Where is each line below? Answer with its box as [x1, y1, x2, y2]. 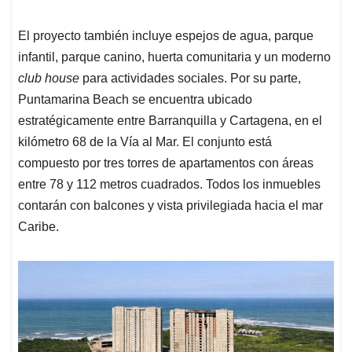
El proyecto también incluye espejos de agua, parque [18, 28, 313, 42]
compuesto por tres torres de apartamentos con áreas [18, 156, 313, 170]
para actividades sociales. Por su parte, [79, 71, 301, 85]
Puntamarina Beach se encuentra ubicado [18, 92, 252, 106]
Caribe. [18, 219, 59, 233]
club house [18, 71, 79, 85]
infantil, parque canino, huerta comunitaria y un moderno [18, 49, 331, 64]
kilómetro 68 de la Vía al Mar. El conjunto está [18, 134, 272, 148]
